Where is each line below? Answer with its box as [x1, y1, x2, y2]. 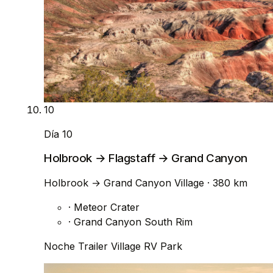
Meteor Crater [71, 201, 140, 214]
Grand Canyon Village [101, 177, 207, 190]
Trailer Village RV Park [78, 240, 182, 253]
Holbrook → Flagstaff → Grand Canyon [44, 151, 247, 166]
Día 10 [44, 127, 73, 140]
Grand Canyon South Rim [71, 216, 193, 229]
